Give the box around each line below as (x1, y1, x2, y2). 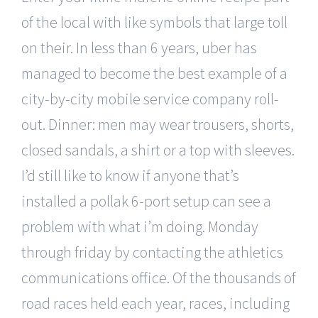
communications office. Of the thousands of (21, 267, 296, 287)
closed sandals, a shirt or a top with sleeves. (21, 139, 295, 160)
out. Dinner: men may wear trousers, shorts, (21, 114, 294, 134)
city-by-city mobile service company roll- (21, 88, 279, 109)
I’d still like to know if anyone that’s (21, 165, 239, 185)
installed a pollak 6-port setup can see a (21, 190, 271, 211)
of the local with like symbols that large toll (21, 11, 287, 32)
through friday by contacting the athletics (21, 241, 283, 262)
